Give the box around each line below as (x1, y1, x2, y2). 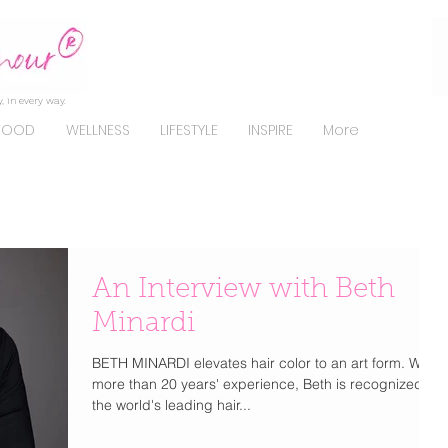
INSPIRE (248, 120, 293, 140)
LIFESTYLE (160, 120, 218, 140)
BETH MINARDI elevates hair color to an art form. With (92, 354, 409, 372)
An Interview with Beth (92, 276, 395, 304)
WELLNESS (65, 120, 130, 140)
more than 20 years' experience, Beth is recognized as (92, 375, 442, 393)
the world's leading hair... (92, 396, 251, 414)
